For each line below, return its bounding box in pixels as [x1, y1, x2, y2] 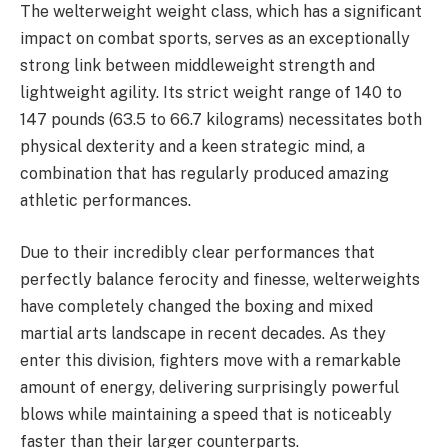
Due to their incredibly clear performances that [20, 242, 375, 262]
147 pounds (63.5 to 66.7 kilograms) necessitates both [20, 110, 422, 129]
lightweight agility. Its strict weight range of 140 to [20, 83, 402, 102]
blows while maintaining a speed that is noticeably [20, 404, 392, 424]
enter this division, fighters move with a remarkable [20, 350, 401, 370]
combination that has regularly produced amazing [20, 164, 389, 183]
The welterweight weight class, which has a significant [20, 2, 422, 21]
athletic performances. [20, 191, 191, 210]
